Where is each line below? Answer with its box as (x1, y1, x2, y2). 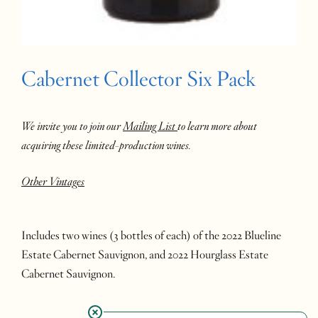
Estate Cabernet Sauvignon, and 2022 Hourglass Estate (21, 248, 268, 263)
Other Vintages (21, 174, 84, 189)
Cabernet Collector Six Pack (21, 66, 256, 92)
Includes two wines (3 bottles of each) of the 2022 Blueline (21, 229, 281, 243)
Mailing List (123, 119, 177, 133)
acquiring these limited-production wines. (21, 138, 191, 153)
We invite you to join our (21, 119, 123, 133)
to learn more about (177, 119, 257, 133)
